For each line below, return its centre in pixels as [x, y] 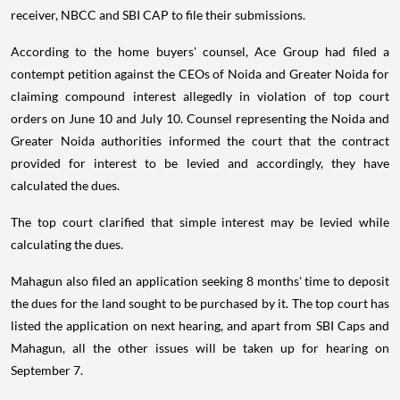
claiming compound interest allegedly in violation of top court [200, 96]
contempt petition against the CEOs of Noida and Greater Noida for [200, 73]
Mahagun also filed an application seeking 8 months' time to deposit [200, 280]
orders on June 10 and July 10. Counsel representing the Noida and [200, 118]
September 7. [47, 370]
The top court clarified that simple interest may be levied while [200, 221]
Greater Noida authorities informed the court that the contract [200, 140]
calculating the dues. [67, 244]
